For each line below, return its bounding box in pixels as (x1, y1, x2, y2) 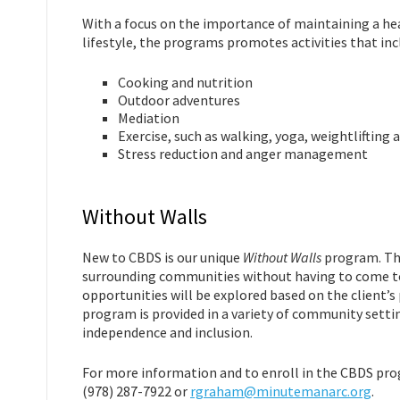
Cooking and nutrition (118, 73, 253, 91)
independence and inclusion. (82, 323, 253, 341)
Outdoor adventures (118, 91, 240, 109)
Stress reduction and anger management (118, 145, 368, 162)
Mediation (118, 109, 179, 127)
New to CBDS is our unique (82, 248, 243, 266)
